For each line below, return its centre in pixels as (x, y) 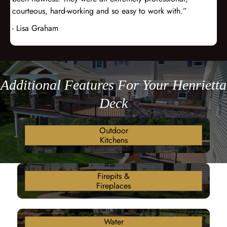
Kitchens (113, 140)
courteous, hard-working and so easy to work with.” (100, 11)
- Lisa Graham (35, 28)
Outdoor (113, 131)
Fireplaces (113, 186)
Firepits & (113, 176)
